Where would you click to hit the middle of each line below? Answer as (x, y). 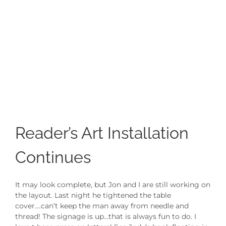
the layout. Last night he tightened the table (93, 195)
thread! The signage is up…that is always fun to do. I (105, 216)
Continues (53, 157)
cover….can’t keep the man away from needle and (102, 206)
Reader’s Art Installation (102, 133)
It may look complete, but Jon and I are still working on (112, 184)
